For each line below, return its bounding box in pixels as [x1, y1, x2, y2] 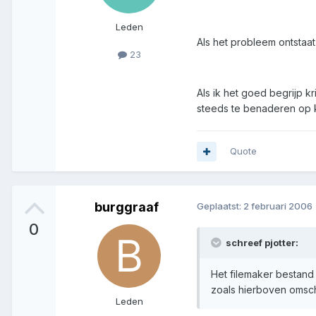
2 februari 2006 [243, 200, 312, 212]
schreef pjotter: [224, 237, 298, 249]
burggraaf [94, 200, 159, 215]
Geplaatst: [197, 200, 243, 212]
